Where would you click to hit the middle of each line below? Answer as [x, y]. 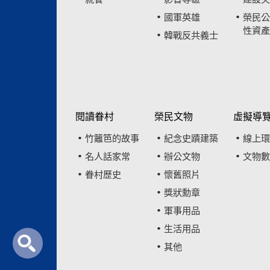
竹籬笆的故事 [112, 139]
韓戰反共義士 [191, 36]
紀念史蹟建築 [191, 139]
